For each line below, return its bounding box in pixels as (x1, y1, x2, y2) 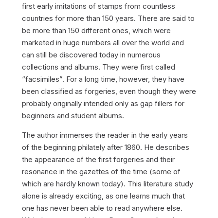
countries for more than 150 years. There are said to (21, 14, 195, 23)
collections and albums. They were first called (21, 62, 175, 72)
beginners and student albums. (21, 111, 124, 120)
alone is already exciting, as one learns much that (21, 191, 185, 200)
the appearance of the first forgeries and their (21, 155, 175, 164)
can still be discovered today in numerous (21, 50, 161, 59)
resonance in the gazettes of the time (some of (21, 167, 181, 176)
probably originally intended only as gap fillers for (21, 99, 184, 108)
